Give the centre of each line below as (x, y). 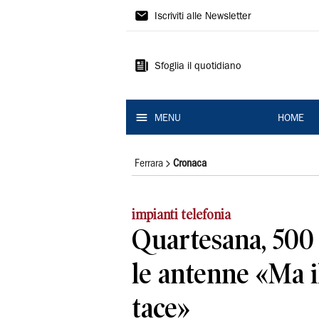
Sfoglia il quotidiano (198, 67)
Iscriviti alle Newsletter (203, 17)
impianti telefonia (183, 215)
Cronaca (190, 164)
